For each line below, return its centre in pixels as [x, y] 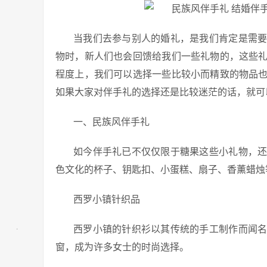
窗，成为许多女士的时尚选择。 [122, 247]
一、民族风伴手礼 [111, 122]
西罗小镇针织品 [107, 199]
